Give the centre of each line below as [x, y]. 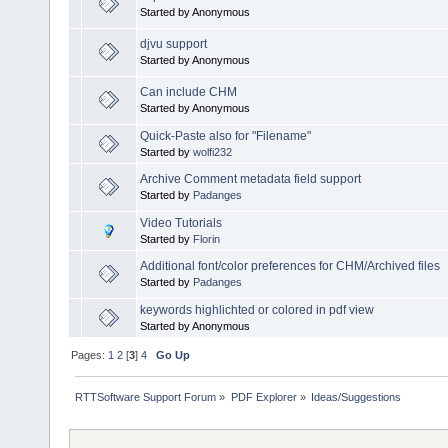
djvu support [173, 43]
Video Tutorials [181, 222]
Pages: [90, 354]
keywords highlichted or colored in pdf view [257, 309]
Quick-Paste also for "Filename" [225, 135]
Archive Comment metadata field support [250, 178]
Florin [206, 238]
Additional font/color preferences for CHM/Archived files [290, 265]
